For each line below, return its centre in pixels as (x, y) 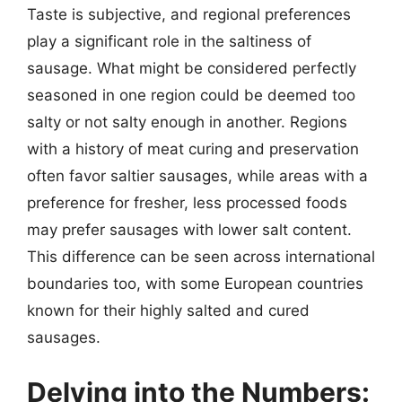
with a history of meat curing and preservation (193, 149)
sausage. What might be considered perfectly (192, 68)
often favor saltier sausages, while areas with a (197, 175)
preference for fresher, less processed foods (187, 202)
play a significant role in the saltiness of (169, 41)
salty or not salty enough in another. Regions (187, 122)
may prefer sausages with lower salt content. (189, 229)
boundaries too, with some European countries (195, 283)
